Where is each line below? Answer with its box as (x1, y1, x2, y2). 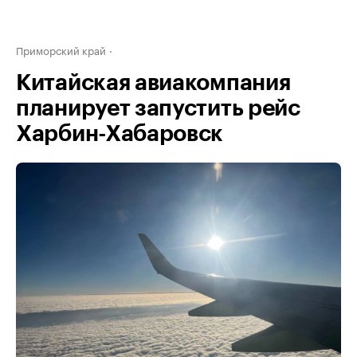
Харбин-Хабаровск (16, 123, 224, 145)
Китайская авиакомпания (16, 72, 291, 94)
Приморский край (16, 41, 106, 57)
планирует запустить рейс (16, 97, 300, 120)
